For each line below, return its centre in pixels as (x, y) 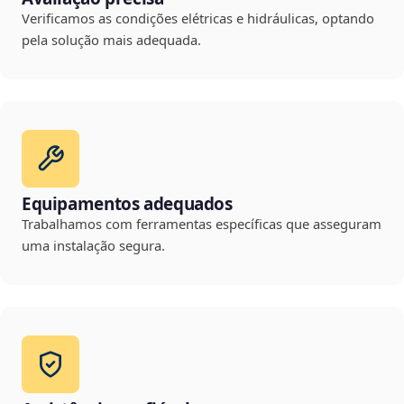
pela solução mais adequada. (111, 40)
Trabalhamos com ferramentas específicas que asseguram (202, 224)
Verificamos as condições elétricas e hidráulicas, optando (198, 18)
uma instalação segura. (93, 246)
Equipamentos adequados (127, 204)
